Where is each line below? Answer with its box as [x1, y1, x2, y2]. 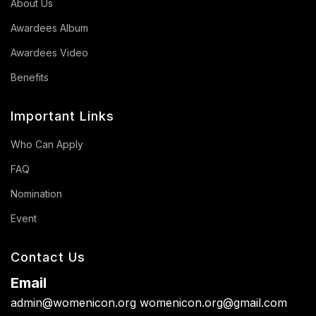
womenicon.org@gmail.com [140, 296, 287, 310]
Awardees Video [11, 47, 88, 59]
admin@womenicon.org [11, 296, 136, 310]
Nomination [11, 188, 62, 200]
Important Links [11, 109, 114, 124]
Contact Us [11, 250, 85, 265]
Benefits [11, 71, 49, 84]
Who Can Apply [11, 138, 83, 151]
